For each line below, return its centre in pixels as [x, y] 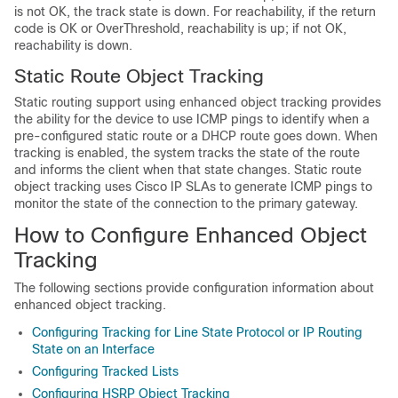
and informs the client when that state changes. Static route [188, 170]
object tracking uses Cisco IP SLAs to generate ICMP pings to [193, 187]
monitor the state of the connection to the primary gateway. [186, 203]
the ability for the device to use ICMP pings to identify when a [192, 119]
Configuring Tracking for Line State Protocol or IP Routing [197, 332]
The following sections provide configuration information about [194, 288]
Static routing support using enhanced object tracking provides [198, 102]
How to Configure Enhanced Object [191, 235]
